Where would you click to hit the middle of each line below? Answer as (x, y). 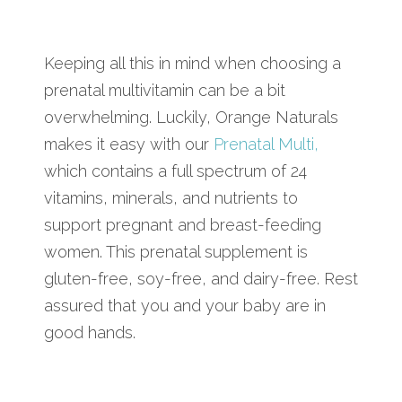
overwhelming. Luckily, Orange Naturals (191, 117)
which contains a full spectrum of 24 (175, 170)
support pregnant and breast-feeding (183, 224)
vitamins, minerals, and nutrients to (171, 197)
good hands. (90, 332)
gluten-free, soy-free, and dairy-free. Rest (201, 278)
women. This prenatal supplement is (176, 251)
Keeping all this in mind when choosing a (192, 63)
